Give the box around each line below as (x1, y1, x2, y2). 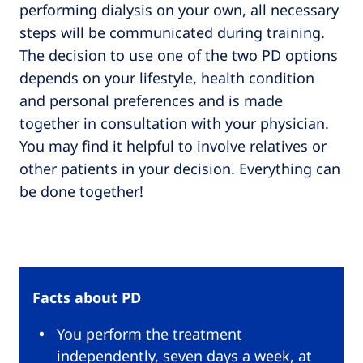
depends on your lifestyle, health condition (19, 67, 314, 88)
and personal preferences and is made (19, 90, 283, 110)
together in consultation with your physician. (19, 113, 329, 133)
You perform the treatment (57, 323, 242, 344)
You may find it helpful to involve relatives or (19, 135, 327, 156)
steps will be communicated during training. (19, 22, 325, 42)
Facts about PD (32, 287, 141, 307)
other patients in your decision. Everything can (19, 158, 340, 178)
